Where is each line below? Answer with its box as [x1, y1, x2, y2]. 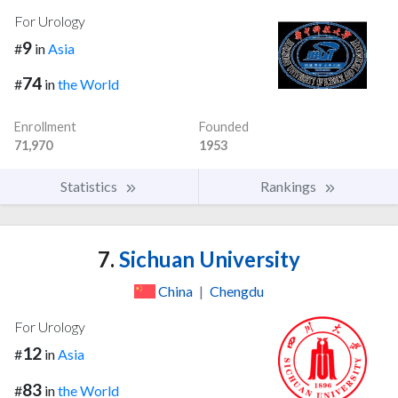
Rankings [260, 178, 319, 195]
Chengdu [210, 283, 264, 300]
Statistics [60, 178, 120, 195]
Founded [199, 119, 249, 135]
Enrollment [14, 119, 76, 135]
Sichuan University [115, 246, 300, 273]
